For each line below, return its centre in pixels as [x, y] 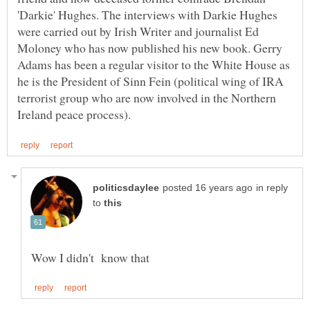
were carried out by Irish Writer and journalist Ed [138, 31]
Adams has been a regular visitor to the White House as [154, 65]
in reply [272, 188]
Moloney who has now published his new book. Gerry [150, 48]
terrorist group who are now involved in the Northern [147, 98]
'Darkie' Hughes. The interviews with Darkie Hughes [147, 15]
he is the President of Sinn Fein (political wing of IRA [151, 81]
